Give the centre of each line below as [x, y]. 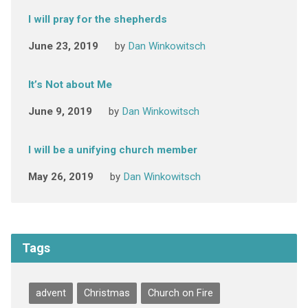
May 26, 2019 [60, 177]
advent [51, 293]
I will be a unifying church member [112, 150]
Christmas [107, 293]
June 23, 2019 [63, 46]
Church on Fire [180, 293]
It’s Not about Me [70, 85]
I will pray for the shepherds [97, 19]
